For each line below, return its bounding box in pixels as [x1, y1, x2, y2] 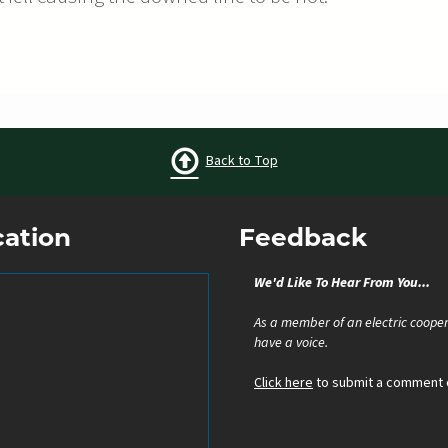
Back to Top [205, 150, 278, 171]
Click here [254, 372, 313, 393]
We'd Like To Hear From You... [254, 272, 430, 293]
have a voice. [254, 332, 328, 353]
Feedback [239, 226, 367, 252]
